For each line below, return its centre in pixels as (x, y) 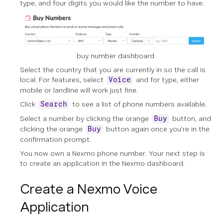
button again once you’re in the (157, 129)
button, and (191, 118)
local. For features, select (63, 79)
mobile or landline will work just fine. (79, 90)
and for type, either (167, 79)
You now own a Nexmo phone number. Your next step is (112, 153)
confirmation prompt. (56, 139)
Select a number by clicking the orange (85, 118)
